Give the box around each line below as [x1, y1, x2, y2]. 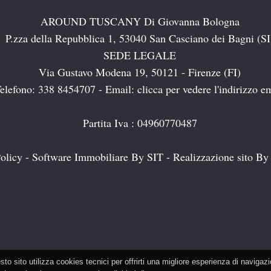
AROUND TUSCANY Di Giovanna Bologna [40, 13, 240, 28]
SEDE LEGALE [103, 47, 176, 62]
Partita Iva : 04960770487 [82, 115, 197, 130]
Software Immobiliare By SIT [31, 149, 163, 164]
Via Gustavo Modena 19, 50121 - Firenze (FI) [39, 64, 241, 79]
